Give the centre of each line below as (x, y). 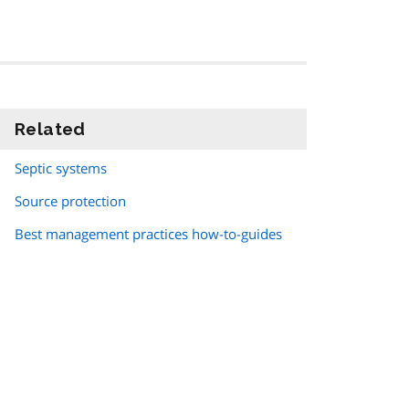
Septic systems (61, 168)
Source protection (70, 201)
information (138, 129)
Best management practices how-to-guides (148, 234)
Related (50, 129)
